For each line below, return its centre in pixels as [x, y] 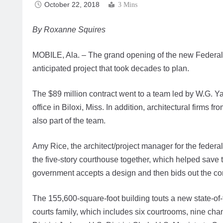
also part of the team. [69, 121]
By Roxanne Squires [69, 30]
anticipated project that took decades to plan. [111, 69]
